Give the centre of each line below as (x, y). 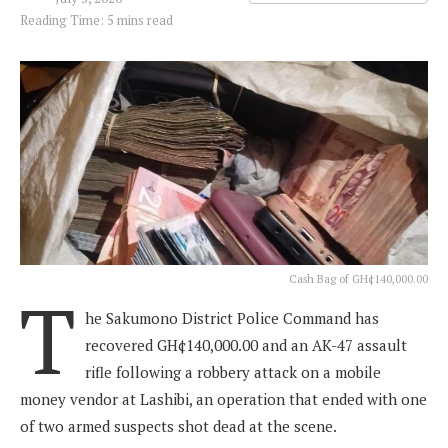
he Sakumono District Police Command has (232, 318)
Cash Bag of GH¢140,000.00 (358, 279)
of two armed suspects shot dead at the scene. (178, 426)
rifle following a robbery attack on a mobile (233, 372)
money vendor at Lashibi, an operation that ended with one (223, 399)
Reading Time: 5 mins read (96, 20)
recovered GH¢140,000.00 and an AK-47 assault (246, 345)
